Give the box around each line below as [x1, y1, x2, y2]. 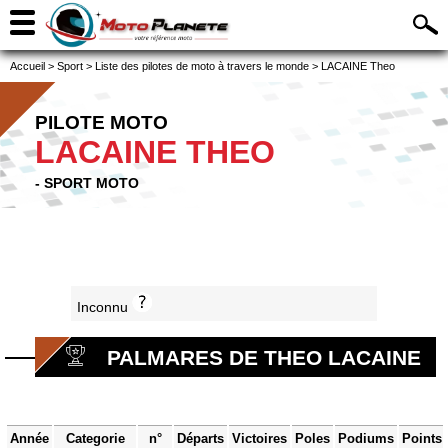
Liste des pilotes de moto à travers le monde [95, 60, 309, 72]
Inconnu [76, 299, 132, 316]
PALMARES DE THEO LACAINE [107, 346, 421, 370]
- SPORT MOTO [35, 175, 139, 191]
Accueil [10, 60, 45, 72]
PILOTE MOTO [35, 112, 168, 133]
